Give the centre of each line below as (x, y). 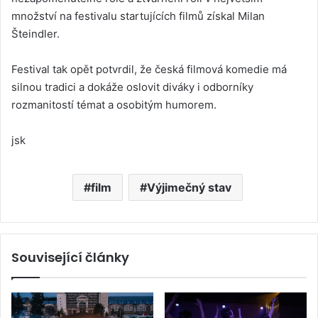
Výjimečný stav (189, 187)
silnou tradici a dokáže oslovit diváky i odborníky (132, 87)
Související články (70, 257)
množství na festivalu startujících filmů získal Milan (138, 16)
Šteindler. (35, 33)
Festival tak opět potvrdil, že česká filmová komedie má (149, 69)
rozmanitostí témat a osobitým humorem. (114, 104)
